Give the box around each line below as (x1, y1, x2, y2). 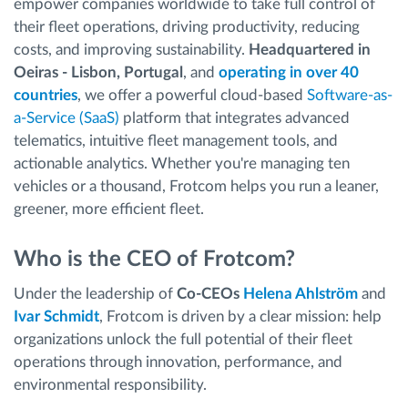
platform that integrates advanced (119, 109, 350, 126)
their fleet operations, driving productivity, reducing (14, 18, 360, 35)
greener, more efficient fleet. (14, 200, 204, 217)
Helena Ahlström (243, 286, 362, 301)
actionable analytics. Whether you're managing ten (14, 155, 350, 171)
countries (14, 87, 77, 103)
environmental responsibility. (14, 377, 207, 393)
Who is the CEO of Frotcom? (14, 248, 295, 270)
